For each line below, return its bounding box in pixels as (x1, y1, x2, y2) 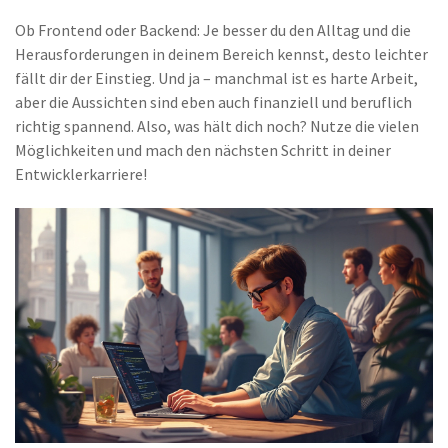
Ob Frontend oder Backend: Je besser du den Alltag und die (15, 20, 411, 40)
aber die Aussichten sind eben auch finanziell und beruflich (15, 92, 412, 112)
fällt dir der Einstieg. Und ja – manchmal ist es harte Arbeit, (15, 68, 418, 88)
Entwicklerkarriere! (15, 164, 147, 184)
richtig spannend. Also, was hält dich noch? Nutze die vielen (15, 116, 419, 136)
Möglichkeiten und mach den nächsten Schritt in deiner (15, 140, 391, 160)
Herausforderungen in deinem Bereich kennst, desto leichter (15, 44, 428, 64)
